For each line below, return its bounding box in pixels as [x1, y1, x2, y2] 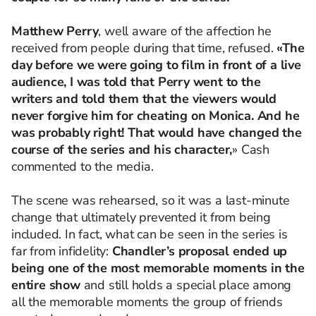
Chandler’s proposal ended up [111, 242, 288, 260]
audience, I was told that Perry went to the [11, 73, 261, 90]
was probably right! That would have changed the [11, 123, 302, 141]
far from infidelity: [11, 242, 112, 260]
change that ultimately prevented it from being [11, 208, 271, 226]
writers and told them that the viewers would [11, 90, 277, 107]
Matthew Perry [11, 22, 99, 39]
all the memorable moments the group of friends [11, 293, 283, 310]
